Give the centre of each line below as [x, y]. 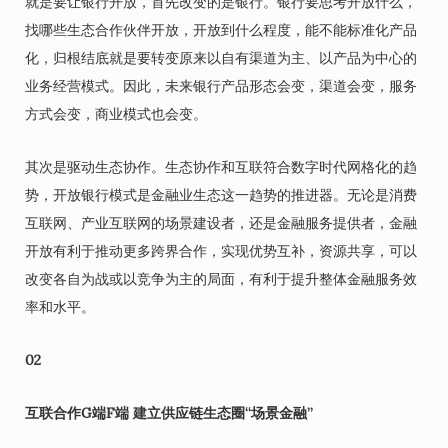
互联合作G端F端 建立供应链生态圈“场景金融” [169, 413]
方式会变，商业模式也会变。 [116, 114]
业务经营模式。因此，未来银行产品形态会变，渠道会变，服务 [221, 86]
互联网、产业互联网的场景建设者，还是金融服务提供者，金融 [221, 223]
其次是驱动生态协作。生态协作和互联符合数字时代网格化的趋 [221, 167]
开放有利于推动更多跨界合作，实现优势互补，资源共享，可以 [221, 251]
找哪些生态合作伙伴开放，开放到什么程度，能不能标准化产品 [221, 30]
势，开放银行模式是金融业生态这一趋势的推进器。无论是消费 [221, 195]
